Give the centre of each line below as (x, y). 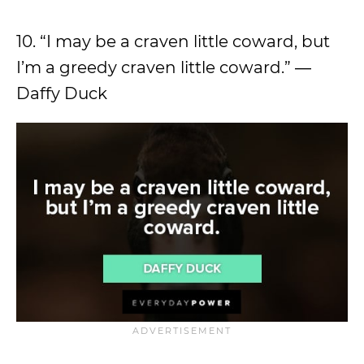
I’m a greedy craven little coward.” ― (164, 68)
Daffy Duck (62, 94)
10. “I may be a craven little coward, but (173, 42)
